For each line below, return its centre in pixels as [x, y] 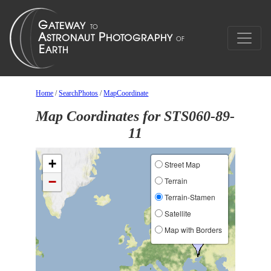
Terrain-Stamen [189, 197]
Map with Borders [192, 230]
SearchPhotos [79, 93]
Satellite [177, 213]
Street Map [181, 164]
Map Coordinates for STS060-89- [135, 116]
